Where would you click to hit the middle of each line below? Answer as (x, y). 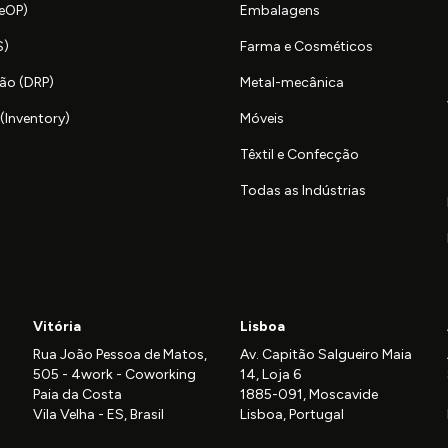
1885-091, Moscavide (309, 395)
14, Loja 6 (270, 375)
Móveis (262, 119)
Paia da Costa (78, 395)
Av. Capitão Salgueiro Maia (326, 355)
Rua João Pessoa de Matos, (120, 355)
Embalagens (280, 11)
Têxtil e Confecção (299, 155)
